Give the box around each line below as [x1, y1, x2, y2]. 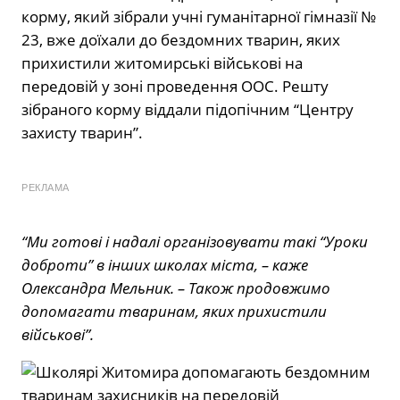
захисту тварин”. [21, 121, 143, 143]
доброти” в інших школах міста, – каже [21, 254, 308, 275]
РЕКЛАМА [21, 181, 70, 193]
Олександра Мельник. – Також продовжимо [21, 277, 330, 298]
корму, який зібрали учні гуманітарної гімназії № [21, 5, 376, 27]
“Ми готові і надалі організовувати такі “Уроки [21, 230, 368, 252]
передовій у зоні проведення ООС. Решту [21, 75, 329, 96]
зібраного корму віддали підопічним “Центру [21, 98, 354, 120]
